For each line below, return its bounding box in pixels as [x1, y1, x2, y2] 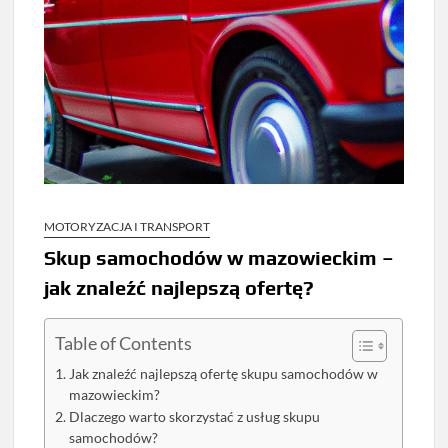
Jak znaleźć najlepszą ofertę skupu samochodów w [69, 366, 379, 383]
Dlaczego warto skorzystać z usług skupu [69, 409, 321, 426]
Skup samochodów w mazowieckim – [44, 246, 395, 270]
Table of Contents [55, 332, 193, 355]
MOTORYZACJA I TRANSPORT [44, 219, 211, 235]
